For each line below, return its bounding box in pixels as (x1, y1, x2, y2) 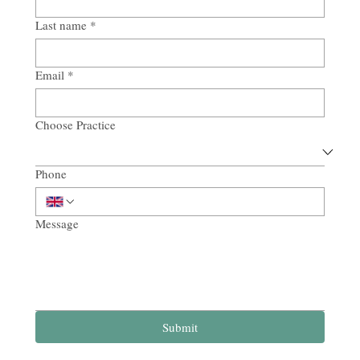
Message (35, 215, 79, 231)
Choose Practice (35, 116, 116, 133)
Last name (35, 16, 87, 33)
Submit (162, 318, 198, 335)
